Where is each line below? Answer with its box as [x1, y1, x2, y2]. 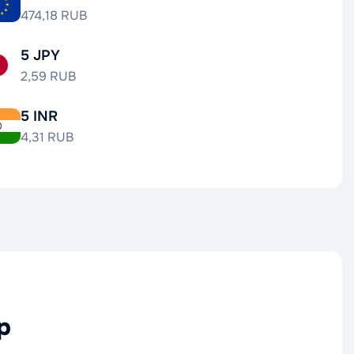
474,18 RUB [20, 7, 87, 24]
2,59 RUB [20, 68, 76, 85]
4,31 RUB [20, 129, 73, 145]
